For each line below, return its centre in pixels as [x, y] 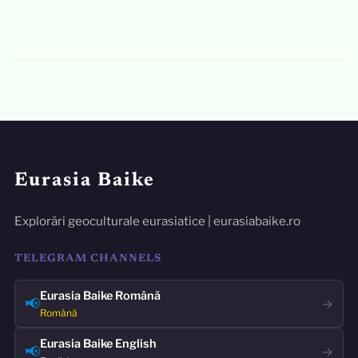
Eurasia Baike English [98, 344]
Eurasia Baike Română [100, 296]
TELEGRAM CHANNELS [88, 259]
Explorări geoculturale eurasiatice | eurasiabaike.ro [157, 221]
